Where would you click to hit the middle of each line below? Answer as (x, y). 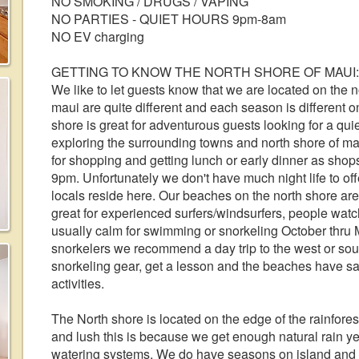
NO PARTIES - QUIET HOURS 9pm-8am (169, 19)
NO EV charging (98, 36)
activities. (78, 283)
